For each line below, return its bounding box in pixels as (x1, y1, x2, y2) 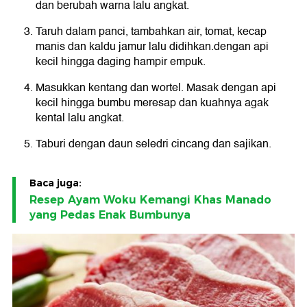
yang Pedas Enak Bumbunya (29, 208, 191, 222)
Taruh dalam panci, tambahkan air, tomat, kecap (36, 23, 267, 41)
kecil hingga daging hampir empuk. (36, 53, 206, 71)
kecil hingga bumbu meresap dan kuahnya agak (36, 94, 269, 112)
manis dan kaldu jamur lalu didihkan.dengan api (36, 38, 269, 56)
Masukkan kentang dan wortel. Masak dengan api (36, 79, 276, 97)
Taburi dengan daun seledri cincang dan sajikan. (36, 135, 271, 153)
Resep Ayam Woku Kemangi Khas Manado (29, 193, 271, 207)
